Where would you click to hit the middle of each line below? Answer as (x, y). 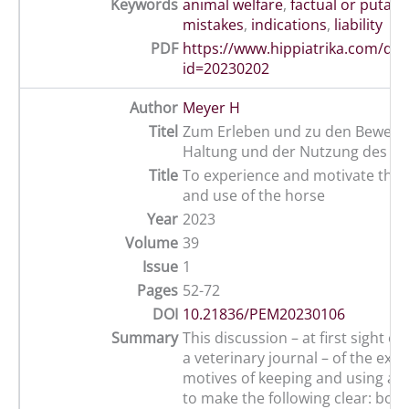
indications (289, 25)
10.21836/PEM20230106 (264, 315)
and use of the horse (254, 196)
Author (154, 108)
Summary (145, 338)
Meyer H (211, 108)
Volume (152, 243)
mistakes (213, 25)
